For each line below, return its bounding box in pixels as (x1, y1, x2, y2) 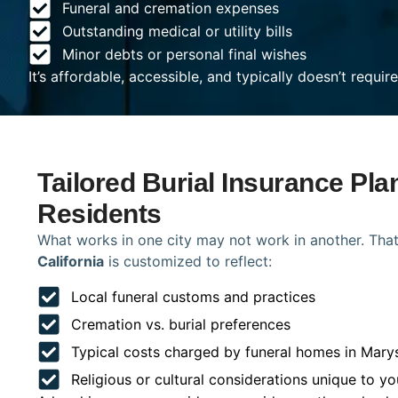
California (37, 252, 104, 271)
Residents (37, 199, 162, 229)
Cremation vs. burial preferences (70, 314, 291, 333)
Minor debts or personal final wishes (61, 45, 306, 64)
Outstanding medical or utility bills (61, 22, 292, 41)
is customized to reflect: (104, 252, 272, 271)
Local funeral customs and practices (70, 287, 315, 306)
